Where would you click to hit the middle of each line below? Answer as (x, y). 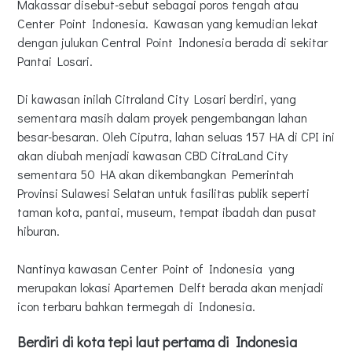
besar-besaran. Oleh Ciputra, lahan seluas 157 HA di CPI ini (176, 137)
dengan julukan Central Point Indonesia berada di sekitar (172, 42)
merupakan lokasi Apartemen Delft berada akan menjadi (170, 288)
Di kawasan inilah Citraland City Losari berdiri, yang (157, 99)
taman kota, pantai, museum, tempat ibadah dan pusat (167, 212)
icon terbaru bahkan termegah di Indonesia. (138, 306)
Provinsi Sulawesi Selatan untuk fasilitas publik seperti (163, 193)
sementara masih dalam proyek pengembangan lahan (162, 118)
